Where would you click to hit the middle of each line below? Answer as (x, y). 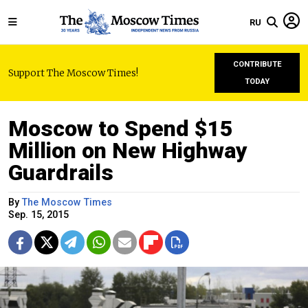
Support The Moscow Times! (73, 73)
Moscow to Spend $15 (121, 129)
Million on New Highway (128, 151)
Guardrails (61, 173)
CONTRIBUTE (257, 64)
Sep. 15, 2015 (38, 215)
